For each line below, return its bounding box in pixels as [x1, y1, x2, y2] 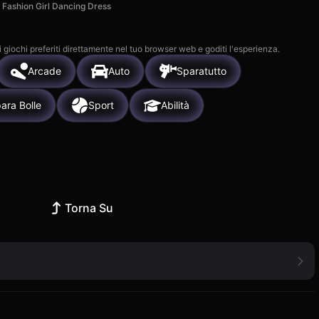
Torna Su [65, 200, 114, 215]
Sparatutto [177, 65, 226, 78]
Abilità [161, 99, 189, 112]
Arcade [28, 65, 61, 78]
